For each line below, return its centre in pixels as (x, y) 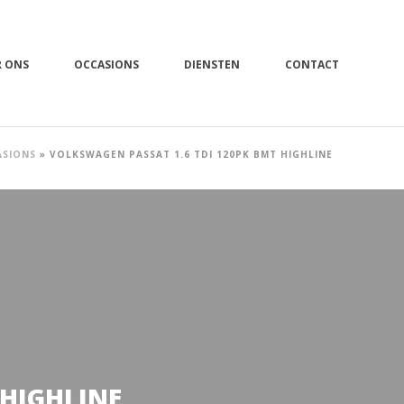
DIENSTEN (212, 64)
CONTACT (312, 64)
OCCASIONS (106, 64)
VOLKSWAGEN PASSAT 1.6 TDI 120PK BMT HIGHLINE (191, 154)
